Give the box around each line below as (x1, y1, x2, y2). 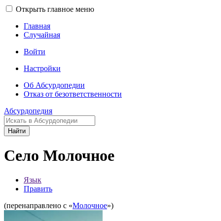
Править (24, 184, 52, 193)
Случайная (24, 31, 60, 39)
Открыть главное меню (16, 5, 94, 13)
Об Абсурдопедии (24, 81, 85, 89)
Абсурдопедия (4, 107, 52, 115)
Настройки (24, 64, 61, 73)
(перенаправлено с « (4, 201, 73, 210)
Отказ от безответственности (24, 90, 122, 98)
